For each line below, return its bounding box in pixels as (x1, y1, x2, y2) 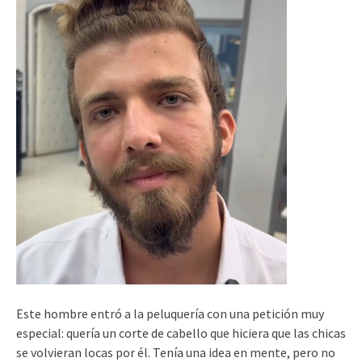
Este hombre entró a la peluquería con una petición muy (16, 305, 324, 322)
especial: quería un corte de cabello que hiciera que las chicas (16, 324, 346, 341)
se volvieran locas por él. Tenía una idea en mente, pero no (16, 343, 335, 360)
